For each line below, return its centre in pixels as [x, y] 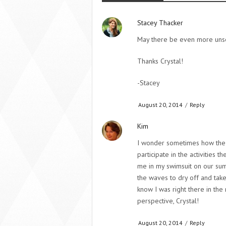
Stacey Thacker [160, 23]
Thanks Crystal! [160, 61]
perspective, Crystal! [168, 201]
